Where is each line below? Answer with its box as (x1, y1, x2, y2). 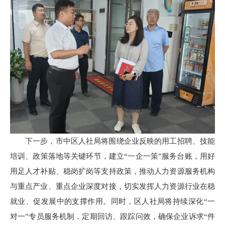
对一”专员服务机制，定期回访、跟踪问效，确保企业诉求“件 (10, 212, 215, 220)
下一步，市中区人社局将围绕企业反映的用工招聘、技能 (25, 137, 215, 145)
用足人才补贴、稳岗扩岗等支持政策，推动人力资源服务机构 (10, 167, 215, 175)
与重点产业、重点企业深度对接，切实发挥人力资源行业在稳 (10, 182, 215, 190)
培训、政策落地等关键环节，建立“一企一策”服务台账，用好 (10, 152, 215, 160)
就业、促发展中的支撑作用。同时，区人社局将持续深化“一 (10, 197, 215, 205)
